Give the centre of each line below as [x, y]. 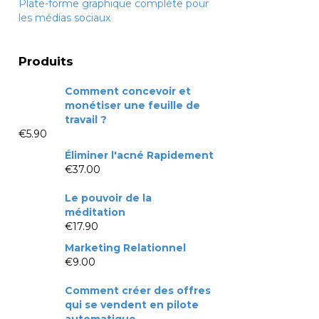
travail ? [86, 119]
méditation [95, 212]
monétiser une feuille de [132, 105]
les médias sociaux [64, 17]
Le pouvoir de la [108, 198]
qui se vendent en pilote [132, 304]
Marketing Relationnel [125, 247]
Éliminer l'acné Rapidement [139, 155]
